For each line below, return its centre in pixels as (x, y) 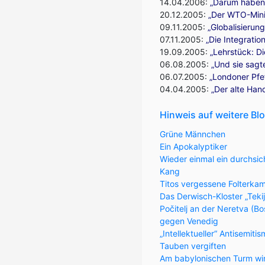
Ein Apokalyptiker (193, 146)
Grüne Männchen (193, 134)
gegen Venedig (189, 221)
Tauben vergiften (193, 246)
